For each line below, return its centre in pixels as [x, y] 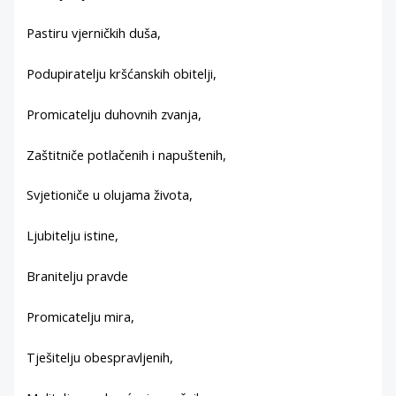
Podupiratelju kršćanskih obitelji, [122, 73]
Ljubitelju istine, [73, 236]
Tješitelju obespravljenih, [100, 357]
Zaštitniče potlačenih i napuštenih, [127, 154]
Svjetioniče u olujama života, [110, 195]
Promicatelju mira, [81, 317]
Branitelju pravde [78, 276]
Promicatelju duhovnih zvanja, [114, 114]
